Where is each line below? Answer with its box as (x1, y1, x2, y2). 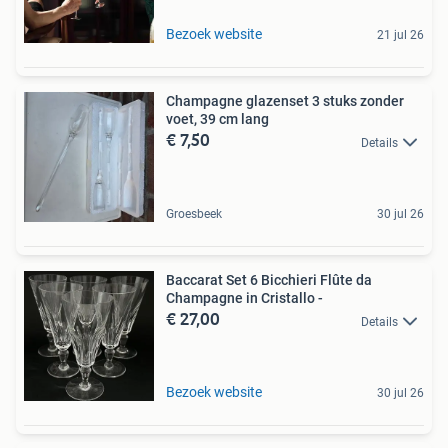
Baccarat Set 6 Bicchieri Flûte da (166, 272, 372, 289)
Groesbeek (166, 207, 222, 222)
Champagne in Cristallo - (166, 290, 323, 307)
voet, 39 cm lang (166, 111, 269, 128)
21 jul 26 (377, 28, 424, 43)
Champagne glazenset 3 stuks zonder (166, 93, 404, 110)
